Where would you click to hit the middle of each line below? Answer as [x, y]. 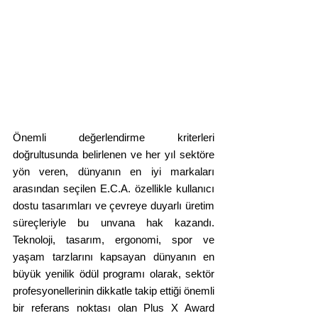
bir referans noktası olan [75, 308]
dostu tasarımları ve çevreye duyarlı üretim [114, 206]
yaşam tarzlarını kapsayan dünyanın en [114, 257]
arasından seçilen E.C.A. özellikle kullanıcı [114, 189]
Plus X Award [179, 308]
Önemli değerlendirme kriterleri [114, 138]
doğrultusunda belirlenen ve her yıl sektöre [114, 155]
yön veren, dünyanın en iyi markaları [114, 172]
